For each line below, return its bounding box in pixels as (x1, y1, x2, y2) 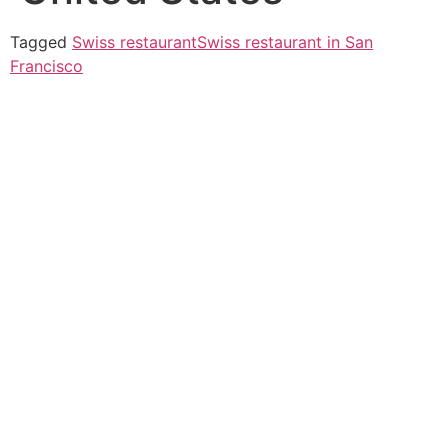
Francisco (10, 56, 83, 77)
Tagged (10, 32, 72, 53)
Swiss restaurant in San (197, 32, 373, 53)
